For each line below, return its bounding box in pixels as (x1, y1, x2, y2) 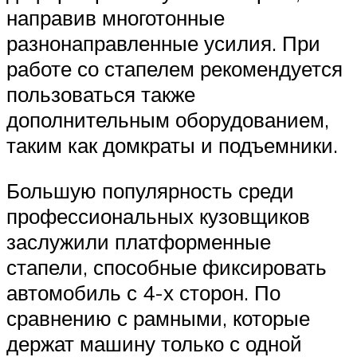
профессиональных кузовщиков (6, 203, 310, 229)
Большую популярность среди (6, 178, 294, 204)
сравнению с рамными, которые (6, 305, 310, 331)
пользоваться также (6, 80, 195, 107)
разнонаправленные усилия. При (6, 29, 320, 56)
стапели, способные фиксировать (6, 254, 327, 280)
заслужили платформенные (6, 229, 271, 255)
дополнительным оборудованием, (6, 106, 329, 132)
